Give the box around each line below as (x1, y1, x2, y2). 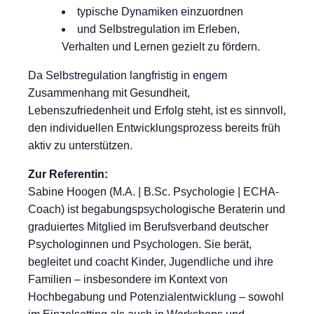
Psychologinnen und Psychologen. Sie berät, (28, 238, 252, 251)
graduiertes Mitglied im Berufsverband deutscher (28, 221, 268, 233)
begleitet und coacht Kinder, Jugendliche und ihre (28, 256, 273, 268)
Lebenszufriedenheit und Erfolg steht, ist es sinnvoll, (28, 104, 286, 117)
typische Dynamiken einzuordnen (77, 6, 243, 18)
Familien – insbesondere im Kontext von (28, 273, 228, 286)
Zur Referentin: (28, 168, 108, 181)
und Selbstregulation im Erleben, (77, 23, 240, 36)
